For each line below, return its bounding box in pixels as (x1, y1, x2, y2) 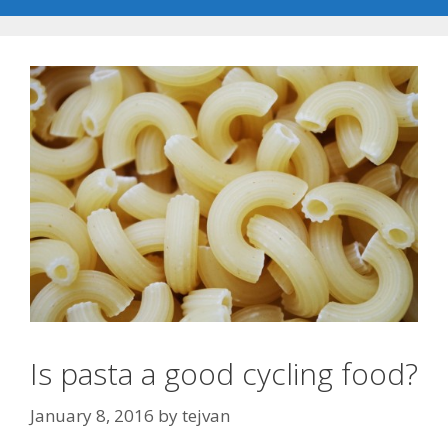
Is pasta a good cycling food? (30, 353, 418, 395)
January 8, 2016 (30, 403, 154, 427)
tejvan (182, 403, 230, 427)
